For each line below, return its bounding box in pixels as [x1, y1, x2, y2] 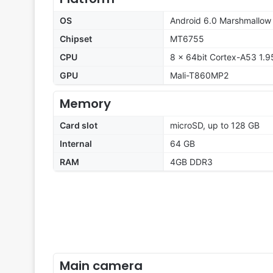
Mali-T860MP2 [170, 70, 229, 81]
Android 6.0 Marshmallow [170, 15, 271, 26]
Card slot [60, 120, 97, 131]
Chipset [60, 34, 92, 44]
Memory [60, 95, 111, 113]
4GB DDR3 [170, 157, 213, 168]
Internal [60, 138, 92, 149]
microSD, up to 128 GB [170, 120, 260, 131]
